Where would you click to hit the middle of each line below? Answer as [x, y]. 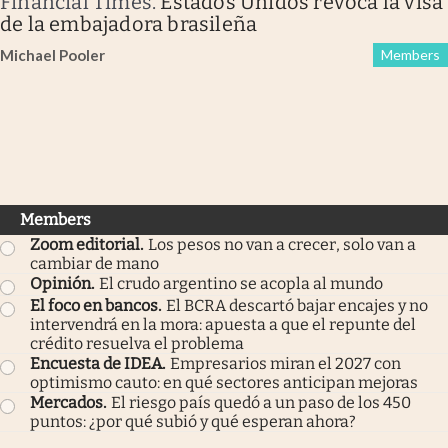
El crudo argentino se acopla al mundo [241, 283]
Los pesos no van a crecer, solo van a [282, 244]
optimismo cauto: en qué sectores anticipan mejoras [224, 382]
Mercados [66, 402]
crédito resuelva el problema [137, 343]
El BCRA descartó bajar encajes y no [297, 305]
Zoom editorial [85, 244]
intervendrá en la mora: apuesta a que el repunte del [223, 324]
